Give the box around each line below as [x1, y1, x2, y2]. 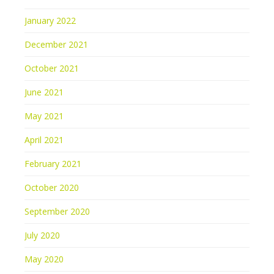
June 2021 [24, 86, 64, 98]
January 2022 [24, 14, 76, 26]
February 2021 [24, 157, 81, 169]
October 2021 [24, 62, 79, 74]
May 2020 [24, 253, 64, 265]
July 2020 [24, 229, 60, 241]
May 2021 [24, 109, 64, 122]
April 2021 [24, 133, 64, 146]
